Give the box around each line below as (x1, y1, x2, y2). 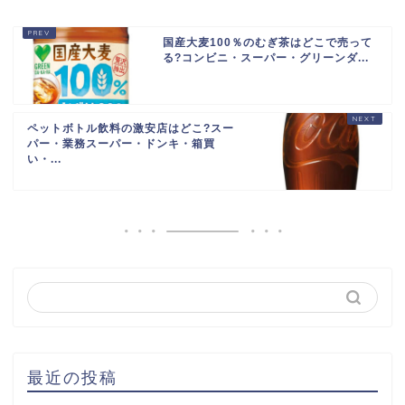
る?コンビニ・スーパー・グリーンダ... (163, 52, 369, 65)
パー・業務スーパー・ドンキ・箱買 (27, 137, 215, 151)
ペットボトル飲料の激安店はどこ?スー (27, 122, 234, 136)
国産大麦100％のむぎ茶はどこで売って (163, 36, 372, 50)
